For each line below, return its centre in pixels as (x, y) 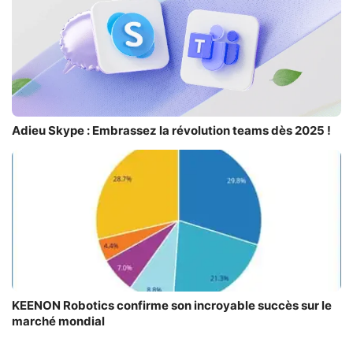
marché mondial (58, 321)
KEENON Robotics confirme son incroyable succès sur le (172, 305)
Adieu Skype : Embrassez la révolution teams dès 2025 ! (171, 130)
